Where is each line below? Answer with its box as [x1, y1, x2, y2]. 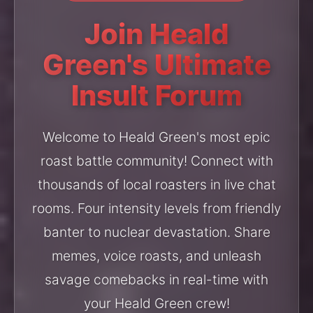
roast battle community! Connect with [40, 152, 273, 169]
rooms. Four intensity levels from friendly [32, 199, 281, 217]
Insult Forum [71, 78, 242, 112]
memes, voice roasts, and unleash [52, 247, 261, 264]
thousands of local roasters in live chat [37, 175, 276, 193]
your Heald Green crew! [83, 294, 230, 312]
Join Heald [84, 16, 229, 51]
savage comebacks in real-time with [45, 270, 268, 288]
